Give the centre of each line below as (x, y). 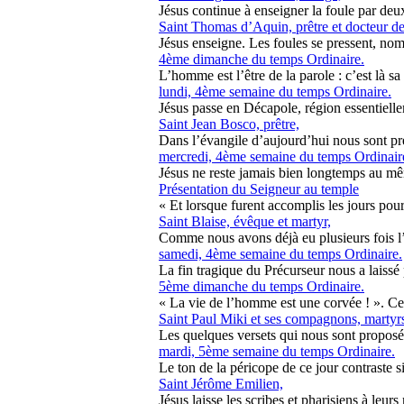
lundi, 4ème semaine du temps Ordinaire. (275, 92)
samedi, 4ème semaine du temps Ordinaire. (280, 254)
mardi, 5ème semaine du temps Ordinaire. (277, 351)
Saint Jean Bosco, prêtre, (229, 124)
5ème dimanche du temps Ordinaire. (262, 286)
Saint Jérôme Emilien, (221, 384)
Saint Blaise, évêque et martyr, (245, 221)
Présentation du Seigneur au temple (259, 189)
